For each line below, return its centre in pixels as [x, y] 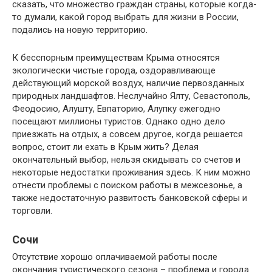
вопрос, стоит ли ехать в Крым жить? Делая [105, 147]
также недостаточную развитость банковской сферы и [130, 198]
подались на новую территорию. [80, 30]
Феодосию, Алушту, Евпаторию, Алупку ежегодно [116, 109]
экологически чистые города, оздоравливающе [114, 71]
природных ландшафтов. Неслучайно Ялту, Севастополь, [131, 96]
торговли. [32, 211]
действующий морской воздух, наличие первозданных [128, 83]
